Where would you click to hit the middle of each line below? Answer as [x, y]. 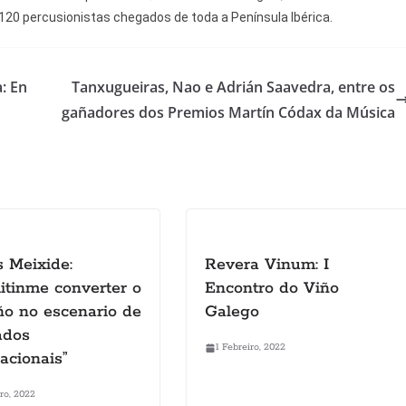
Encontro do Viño [272, 289]
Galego [232, 312]
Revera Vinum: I [267, 265]
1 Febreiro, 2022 [251, 348]
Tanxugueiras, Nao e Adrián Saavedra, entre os [233, 87]
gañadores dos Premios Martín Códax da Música [228, 113]
